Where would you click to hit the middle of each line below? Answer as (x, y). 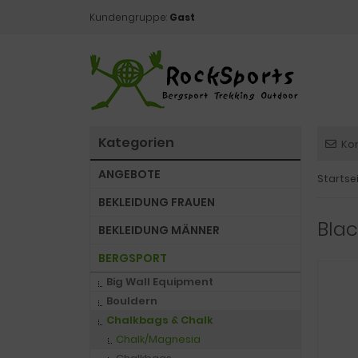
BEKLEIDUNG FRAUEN (157, 202)
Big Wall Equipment (160, 282)
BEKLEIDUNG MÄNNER (159, 230)
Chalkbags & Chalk (160, 320)
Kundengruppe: (129, 17)
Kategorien (136, 143)
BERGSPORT (133, 258)
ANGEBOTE (129, 174)
